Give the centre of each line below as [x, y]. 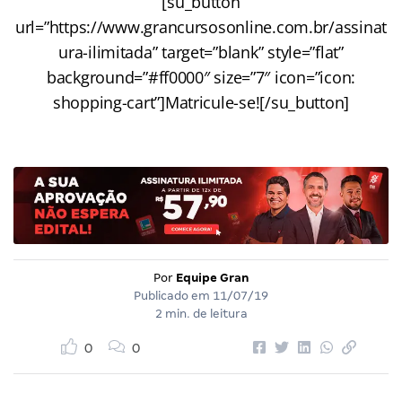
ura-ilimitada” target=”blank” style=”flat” [201, 52]
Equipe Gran [212, 278]
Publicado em [173, 296]
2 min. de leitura [201, 314]
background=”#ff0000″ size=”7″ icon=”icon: [201, 77]
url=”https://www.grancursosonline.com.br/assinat [201, 26]
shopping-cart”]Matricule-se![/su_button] [201, 102]
